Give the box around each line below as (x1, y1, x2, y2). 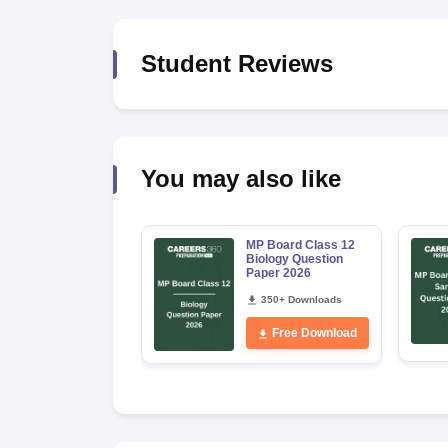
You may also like (140, 165, 341, 192)
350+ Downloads (260, 294, 342, 305)
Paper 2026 (245, 266, 311, 280)
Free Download (272, 326, 357, 340)
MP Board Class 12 (245, 238, 355, 252)
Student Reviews (140, 50, 333, 77)
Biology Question (245, 252, 343, 266)
